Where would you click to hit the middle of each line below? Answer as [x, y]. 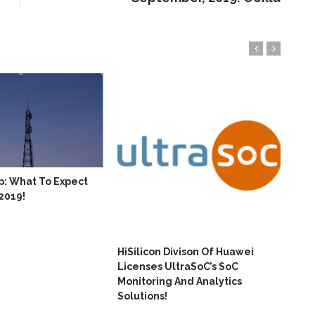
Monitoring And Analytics [180, 282]
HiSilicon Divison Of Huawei [186, 252]
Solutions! [142, 296]
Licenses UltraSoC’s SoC [178, 267]
